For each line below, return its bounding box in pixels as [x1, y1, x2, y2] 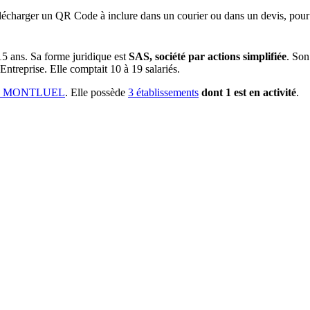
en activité [246, 86, 296, 98]
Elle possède [71, 86, 125, 98]
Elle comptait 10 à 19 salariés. [47, 62, 180, 75]
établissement [134, 86, 194, 98]
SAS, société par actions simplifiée [129, 50, 286, 62]
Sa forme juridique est [30, 50, 126, 62]
